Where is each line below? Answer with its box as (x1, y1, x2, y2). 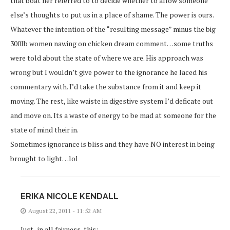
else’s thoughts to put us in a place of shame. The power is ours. (10, 10, 214, 20)
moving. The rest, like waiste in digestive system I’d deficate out (10, 96, 213, 106)
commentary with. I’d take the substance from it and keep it (10, 82, 201, 92)
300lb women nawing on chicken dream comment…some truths (10, 39, 213, 49)
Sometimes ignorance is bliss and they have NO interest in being (10, 139, 215, 149)
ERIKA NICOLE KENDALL (21, 191, 119, 202)
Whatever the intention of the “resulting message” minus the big (10, 24, 216, 34)
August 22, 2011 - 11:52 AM (28, 207, 102, 215)
